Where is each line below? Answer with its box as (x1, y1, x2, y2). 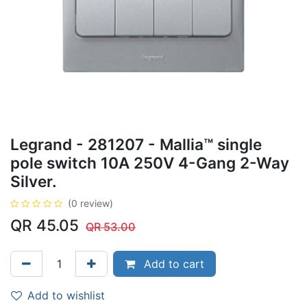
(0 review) (68, 197, 113, 209)
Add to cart (140, 257, 204, 271)
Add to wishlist (27, 288, 105, 302)
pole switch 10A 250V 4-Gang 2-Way (10, 153, 289, 172)
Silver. (10, 172, 57, 191)
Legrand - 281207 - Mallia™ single (10, 135, 262, 153)
